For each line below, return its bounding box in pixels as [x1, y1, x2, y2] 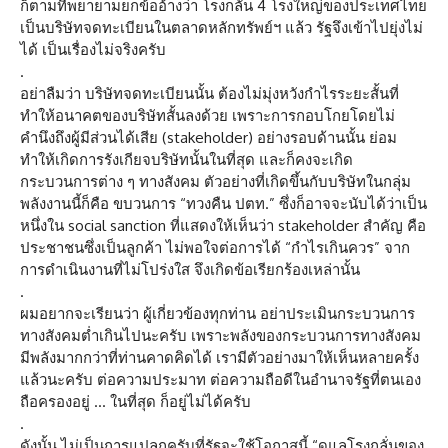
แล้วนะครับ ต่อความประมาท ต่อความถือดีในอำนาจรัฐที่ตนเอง [20, 370, 421, 390]
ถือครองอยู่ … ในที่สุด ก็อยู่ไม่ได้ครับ [20, 392, 251, 412]
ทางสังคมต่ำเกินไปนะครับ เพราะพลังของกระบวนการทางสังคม [20, 326, 421, 346]
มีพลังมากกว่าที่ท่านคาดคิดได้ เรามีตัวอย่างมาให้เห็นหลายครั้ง [20, 348, 419, 368]
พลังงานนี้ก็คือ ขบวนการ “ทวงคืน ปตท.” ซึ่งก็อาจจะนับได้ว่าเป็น [20, 194, 427, 214]
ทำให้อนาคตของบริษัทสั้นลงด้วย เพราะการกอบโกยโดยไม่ [20, 106, 395, 126]
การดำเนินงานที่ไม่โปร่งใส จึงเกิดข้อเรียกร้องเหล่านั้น [20, 260, 360, 280]
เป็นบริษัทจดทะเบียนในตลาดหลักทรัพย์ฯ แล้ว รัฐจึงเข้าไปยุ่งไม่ [20, 18, 423, 38]
